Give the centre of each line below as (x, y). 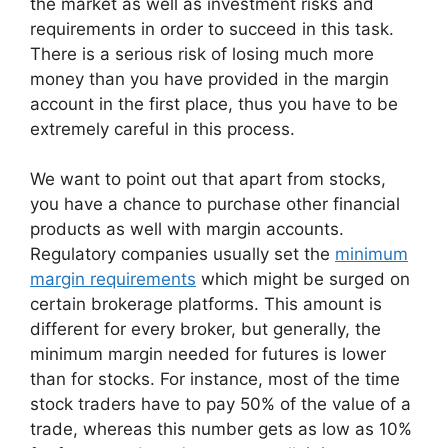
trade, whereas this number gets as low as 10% (221, 429)
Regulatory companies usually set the (182, 254)
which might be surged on (303, 279)
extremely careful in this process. (162, 128)
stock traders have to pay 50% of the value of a (220, 404)
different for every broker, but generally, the (205, 329)
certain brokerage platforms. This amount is (206, 304)
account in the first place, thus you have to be (214, 103)
